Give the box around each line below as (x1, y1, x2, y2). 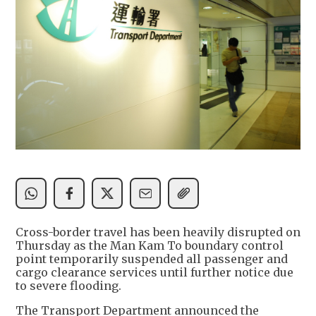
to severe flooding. (16, 279, 121, 293)
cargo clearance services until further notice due (16, 265, 293, 280)
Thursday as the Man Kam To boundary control (16, 238, 284, 253)
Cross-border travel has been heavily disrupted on (16, 225, 300, 240)
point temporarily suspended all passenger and (16, 252, 288, 267)
